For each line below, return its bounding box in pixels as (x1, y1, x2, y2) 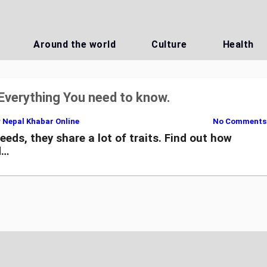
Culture (151, 39, 187, 50)
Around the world (33, 39, 116, 50)
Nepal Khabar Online (2, 117, 79, 126)
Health (222, 39, 254, 50)
